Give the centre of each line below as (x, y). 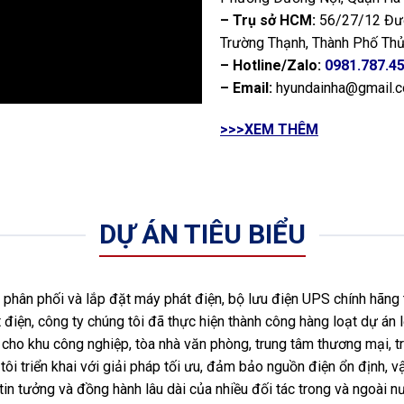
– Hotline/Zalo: (271, 65)
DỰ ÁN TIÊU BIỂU (202, 234)
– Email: (246, 87)
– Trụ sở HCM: (268, 20)
